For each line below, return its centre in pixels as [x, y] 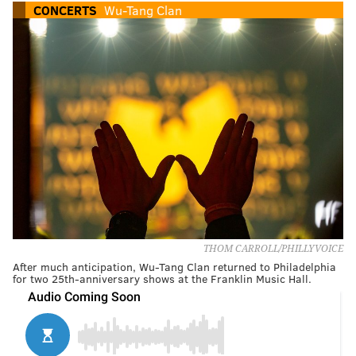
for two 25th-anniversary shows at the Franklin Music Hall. [162, 278]
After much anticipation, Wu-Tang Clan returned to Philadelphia [174, 266]
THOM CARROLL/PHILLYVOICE [273, 248]
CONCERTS [65, 10]
